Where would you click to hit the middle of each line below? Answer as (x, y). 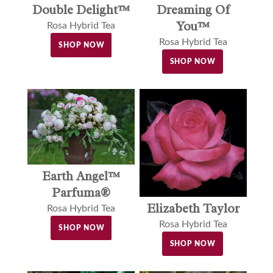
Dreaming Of (193, 9)
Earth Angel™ (81, 176)
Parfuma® (81, 193)
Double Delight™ (81, 9)
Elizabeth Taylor (193, 209)
